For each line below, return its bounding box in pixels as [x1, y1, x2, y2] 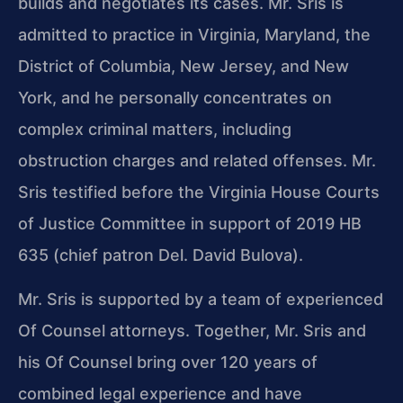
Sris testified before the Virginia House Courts [18, 182, 380, 201]
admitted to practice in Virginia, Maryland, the [18, 24, 371, 44]
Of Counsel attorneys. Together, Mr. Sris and [18, 321, 366, 341]
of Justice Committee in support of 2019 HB [18, 213, 362, 233]
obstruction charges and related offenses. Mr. [18, 150, 376, 170]
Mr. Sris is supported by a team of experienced [18, 290, 383, 309]
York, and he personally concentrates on [18, 87, 332, 107]
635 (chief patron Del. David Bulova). [18, 245, 303, 264]
